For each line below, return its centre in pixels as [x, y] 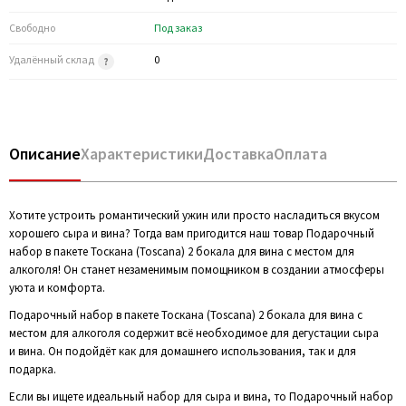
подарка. [33, 369]
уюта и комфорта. [57, 288]
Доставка [238, 154]
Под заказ [178, 28]
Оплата [300, 154]
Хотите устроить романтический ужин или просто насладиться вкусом [194, 215]
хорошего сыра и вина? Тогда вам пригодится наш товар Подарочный [192, 233]
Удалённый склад [53, 59]
